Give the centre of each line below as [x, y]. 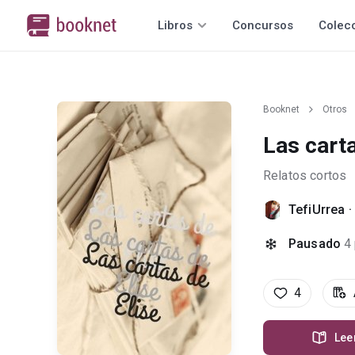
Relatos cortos [305, 176]
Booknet [281, 109]
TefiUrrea [317, 210]
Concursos [263, 25]
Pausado [315, 244]
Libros [175, 25]
